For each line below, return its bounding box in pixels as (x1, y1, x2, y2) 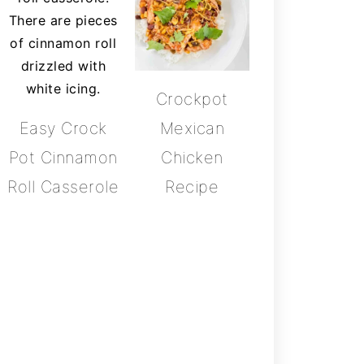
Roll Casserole (7, 176, 119, 197)
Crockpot (155, 89, 228, 110)
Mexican (159, 119, 224, 139)
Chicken (161, 148, 223, 168)
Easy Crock (19, 118, 107, 138)
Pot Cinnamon (8, 147, 118, 167)
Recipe (165, 177, 219, 197)
